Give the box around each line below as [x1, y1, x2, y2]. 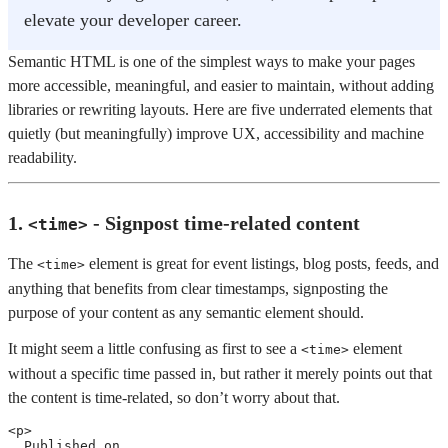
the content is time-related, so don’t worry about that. [8, 389, 340, 406]
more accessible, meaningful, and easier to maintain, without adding [8, 77, 434, 94]
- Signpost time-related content [88, 212, 360, 234]
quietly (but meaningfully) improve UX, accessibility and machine [8, 125, 424, 142]
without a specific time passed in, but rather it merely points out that [8, 365, 432, 382]
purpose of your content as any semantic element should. [8, 304, 364, 321]
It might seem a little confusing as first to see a [8, 340, 301, 357]
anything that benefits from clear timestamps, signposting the [8, 280, 388, 297]
